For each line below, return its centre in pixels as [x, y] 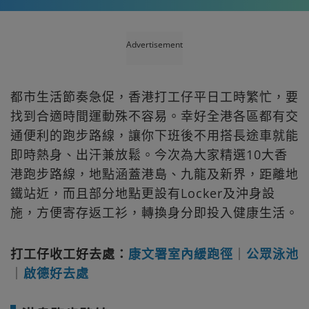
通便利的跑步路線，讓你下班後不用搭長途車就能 [154, 135]
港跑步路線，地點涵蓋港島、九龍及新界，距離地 [154, 173]
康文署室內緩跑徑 [181, 253]
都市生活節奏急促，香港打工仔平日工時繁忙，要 [154, 96]
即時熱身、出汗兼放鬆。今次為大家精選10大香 [149, 154]
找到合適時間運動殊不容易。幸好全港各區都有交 [154, 116]
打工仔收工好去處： [69, 253]
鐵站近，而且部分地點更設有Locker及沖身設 [143, 193]
